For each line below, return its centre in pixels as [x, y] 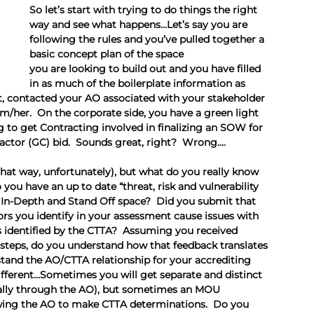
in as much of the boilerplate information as [139, 83]
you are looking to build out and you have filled [146, 68]
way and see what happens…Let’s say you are [140, 24]
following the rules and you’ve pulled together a [148, 39]
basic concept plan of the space [108, 54]
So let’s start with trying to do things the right [145, 9]
